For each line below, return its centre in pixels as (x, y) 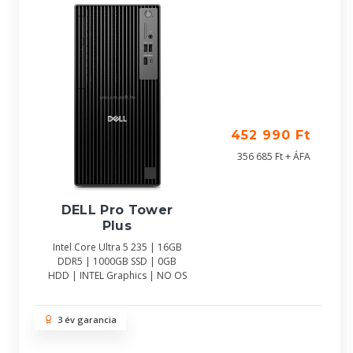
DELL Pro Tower (117, 210)
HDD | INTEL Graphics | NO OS (117, 276)
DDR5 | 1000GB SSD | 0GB (117, 262)
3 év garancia (85, 320)
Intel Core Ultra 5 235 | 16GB (117, 247)
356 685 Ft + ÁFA (274, 156)
